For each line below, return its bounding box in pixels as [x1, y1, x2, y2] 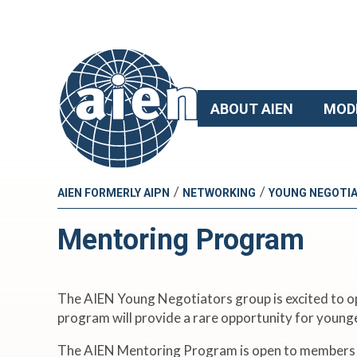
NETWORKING [182, 186, 256, 200]
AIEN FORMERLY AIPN [57, 186, 170, 200]
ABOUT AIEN [210, 100, 293, 117]
